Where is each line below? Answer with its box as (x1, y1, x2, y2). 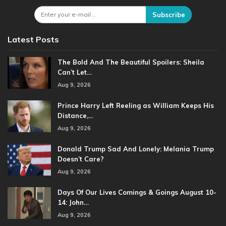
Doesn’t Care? (58, 154, 104, 163)
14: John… (58, 198, 89, 206)
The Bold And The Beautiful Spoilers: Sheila (58, 58, 204, 66)
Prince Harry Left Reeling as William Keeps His (58, 101, 214, 109)
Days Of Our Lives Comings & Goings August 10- (58, 188, 216, 196)
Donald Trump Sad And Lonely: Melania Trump (58, 144, 214, 153)
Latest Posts (8, 34, 59, 44)
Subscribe (152, 10, 185, 19)
